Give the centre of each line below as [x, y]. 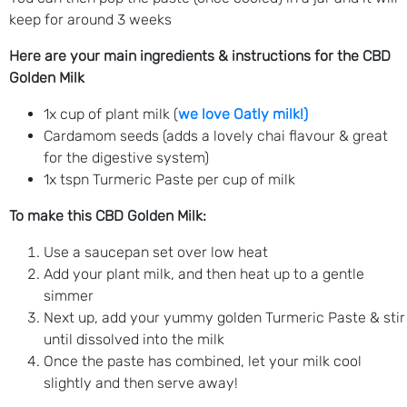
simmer [69, 295]
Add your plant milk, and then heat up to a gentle [204, 273]
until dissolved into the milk [134, 339]
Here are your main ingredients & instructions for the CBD [200, 55]
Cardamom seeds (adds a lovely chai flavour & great [216, 135]
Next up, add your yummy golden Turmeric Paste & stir [224, 317]
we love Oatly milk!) [243, 114]
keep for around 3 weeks [90, 19]
